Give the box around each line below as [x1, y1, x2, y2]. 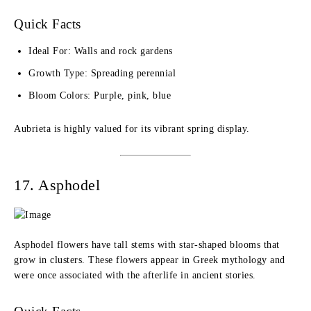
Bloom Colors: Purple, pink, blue [28, 90, 171, 101]
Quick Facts [14, 17, 81, 31]
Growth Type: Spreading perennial [28, 68, 176, 78]
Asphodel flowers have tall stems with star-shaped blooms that [14, 239, 280, 250]
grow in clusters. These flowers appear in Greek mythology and [14, 255, 285, 265]
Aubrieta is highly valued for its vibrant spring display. [14, 124, 250, 134]
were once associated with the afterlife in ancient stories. [14, 270, 256, 280]
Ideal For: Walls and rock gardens [28, 46, 173, 56]
